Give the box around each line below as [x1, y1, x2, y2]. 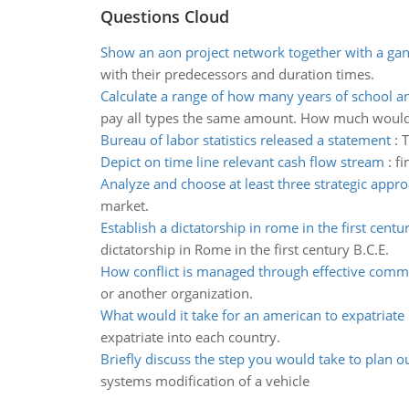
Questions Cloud [100, 5, 229, 27]
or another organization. [100, 284, 253, 302]
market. [100, 196, 149, 215]
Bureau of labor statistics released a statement [100, 131, 391, 149]
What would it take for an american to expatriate [100, 306, 404, 324]
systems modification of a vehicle [100, 372, 309, 390]
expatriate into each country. [100, 328, 280, 346]
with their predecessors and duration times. [100, 65, 374, 83]
